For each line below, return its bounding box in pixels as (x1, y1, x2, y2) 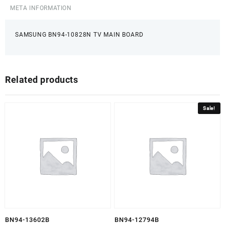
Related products (5, 74, 78, 85)
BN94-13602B (5, 216, 50, 224)
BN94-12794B (115, 216, 160, 224)
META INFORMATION (10, 4, 72, 12)
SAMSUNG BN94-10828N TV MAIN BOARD (15, 31, 144, 38)
